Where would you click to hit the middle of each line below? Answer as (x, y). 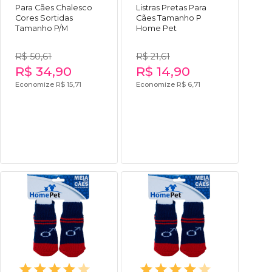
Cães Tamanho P (169, 18)
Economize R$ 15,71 (48, 84)
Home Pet (156, 28)
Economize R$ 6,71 (168, 84)
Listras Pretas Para (171, 7)
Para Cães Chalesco (54, 7)
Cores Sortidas (44, 18)
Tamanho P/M (42, 28)
